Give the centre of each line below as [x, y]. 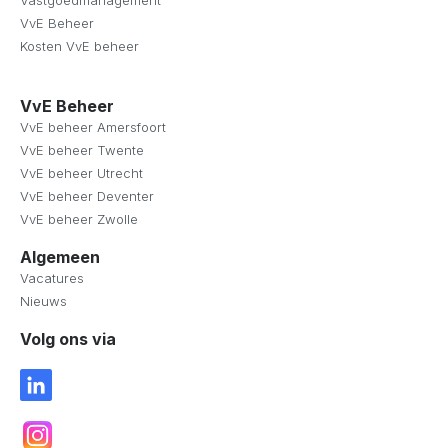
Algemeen [60, 257]
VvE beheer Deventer [87, 196]
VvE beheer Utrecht [81, 173]
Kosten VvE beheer [79, 46]
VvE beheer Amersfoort [93, 127]
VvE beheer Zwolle [79, 219]
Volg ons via [68, 339]
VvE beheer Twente [82, 150]
